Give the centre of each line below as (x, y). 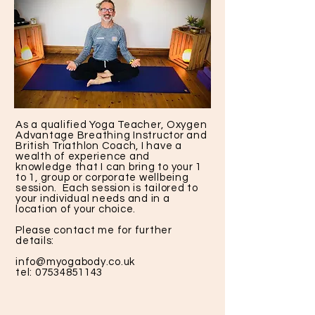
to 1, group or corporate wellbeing (102, 178)
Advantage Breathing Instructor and (111, 135)
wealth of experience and (83, 156)
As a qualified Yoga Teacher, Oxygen (111, 125)
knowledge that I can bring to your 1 (109, 167)
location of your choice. (76, 209)
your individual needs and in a (93, 199)
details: (35, 241)
